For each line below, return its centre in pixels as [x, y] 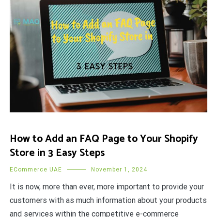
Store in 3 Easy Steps [57, 153]
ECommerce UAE [36, 170]
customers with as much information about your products [108, 200]
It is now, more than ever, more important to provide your [107, 187]
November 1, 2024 [119, 170]
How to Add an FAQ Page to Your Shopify [104, 139]
